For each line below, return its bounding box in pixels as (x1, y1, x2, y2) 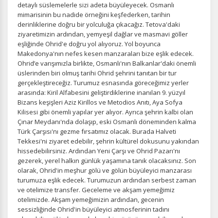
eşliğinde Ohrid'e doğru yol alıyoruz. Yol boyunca (18, 39, 161, 48)
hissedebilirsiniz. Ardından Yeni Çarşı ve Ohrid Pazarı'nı (18, 146, 180, 155)
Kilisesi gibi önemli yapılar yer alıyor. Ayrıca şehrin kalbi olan (18, 108, 193, 116)
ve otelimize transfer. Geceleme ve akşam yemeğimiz (18, 185, 175, 194)
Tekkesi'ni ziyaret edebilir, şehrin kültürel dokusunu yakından (18, 137, 199, 145)
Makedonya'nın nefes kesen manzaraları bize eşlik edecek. (18, 49, 194, 58)
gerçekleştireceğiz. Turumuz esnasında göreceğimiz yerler (18, 78, 189, 87)
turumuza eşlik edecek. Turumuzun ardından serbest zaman (18, 176, 196, 184)
